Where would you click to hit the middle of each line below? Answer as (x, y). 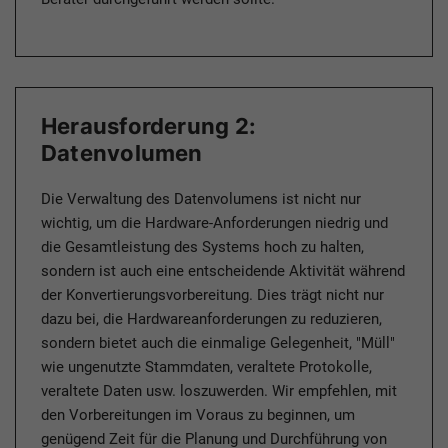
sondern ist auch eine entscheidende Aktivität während (223, 271)
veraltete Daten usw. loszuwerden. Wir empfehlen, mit (219, 391)
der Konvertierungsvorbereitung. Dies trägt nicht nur (212, 295)
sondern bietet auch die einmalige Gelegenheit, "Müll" (218, 343)
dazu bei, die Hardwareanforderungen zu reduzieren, (211, 319)
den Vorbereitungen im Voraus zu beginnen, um (198, 415)
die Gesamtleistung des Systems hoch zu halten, (202, 247)
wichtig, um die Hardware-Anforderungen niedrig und (214, 223)
